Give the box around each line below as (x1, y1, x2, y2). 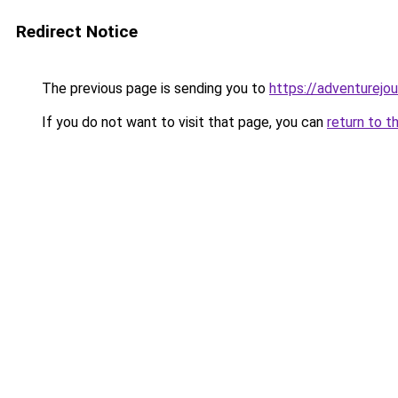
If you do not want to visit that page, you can (38, 114, 327, 131)
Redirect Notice (16, 21, 138, 42)
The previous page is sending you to (38, 80, 269, 97)
